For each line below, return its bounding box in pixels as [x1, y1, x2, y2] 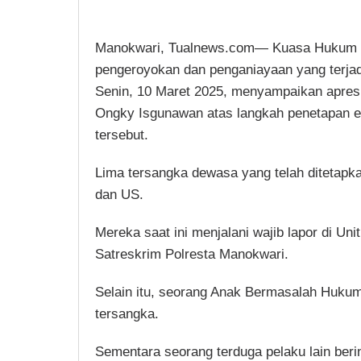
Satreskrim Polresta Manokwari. [95, 246, 288, 262]
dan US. [95, 186, 143, 202]
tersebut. [95, 127, 148, 143]
